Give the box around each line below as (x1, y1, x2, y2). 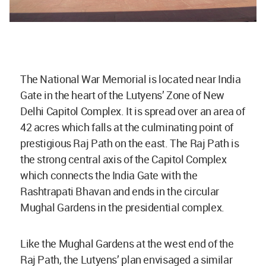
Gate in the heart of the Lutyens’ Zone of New (20, 88, 224, 102)
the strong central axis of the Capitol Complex (20, 152, 227, 166)
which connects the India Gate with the (20, 168, 198, 182)
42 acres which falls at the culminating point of (20, 120, 233, 134)
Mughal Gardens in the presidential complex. (20, 200, 224, 214)
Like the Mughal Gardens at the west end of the (20, 236, 234, 251)
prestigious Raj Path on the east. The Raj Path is (20, 136, 239, 150)
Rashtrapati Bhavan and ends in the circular (20, 184, 219, 198)
